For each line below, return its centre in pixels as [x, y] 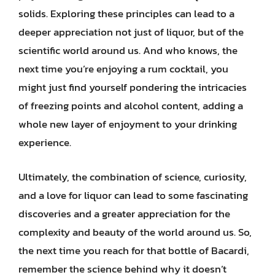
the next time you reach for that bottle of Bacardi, [134, 250]
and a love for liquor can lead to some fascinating [133, 195]
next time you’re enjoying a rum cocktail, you [123, 69]
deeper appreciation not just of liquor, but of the [131, 32]
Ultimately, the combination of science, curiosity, [133, 176]
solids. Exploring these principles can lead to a [126, 14]
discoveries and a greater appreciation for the [124, 213]
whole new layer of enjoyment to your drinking [128, 124]
